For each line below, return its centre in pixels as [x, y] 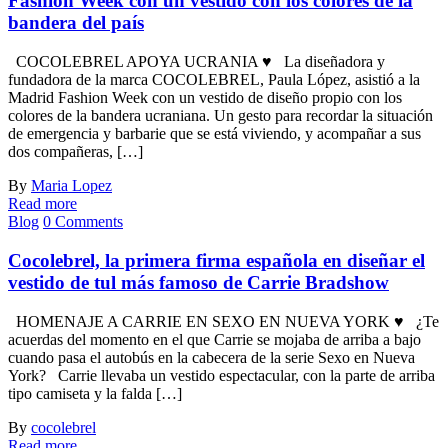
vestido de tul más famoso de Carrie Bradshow [198, 282]
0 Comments [83, 222]
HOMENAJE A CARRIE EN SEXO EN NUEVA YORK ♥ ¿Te [223, 321]
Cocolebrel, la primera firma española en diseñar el [216, 260]
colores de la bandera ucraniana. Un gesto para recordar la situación [220, 116]
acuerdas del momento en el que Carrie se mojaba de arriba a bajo [214, 339]
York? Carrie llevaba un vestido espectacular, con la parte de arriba [221, 375]
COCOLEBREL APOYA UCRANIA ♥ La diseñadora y [196, 62]
